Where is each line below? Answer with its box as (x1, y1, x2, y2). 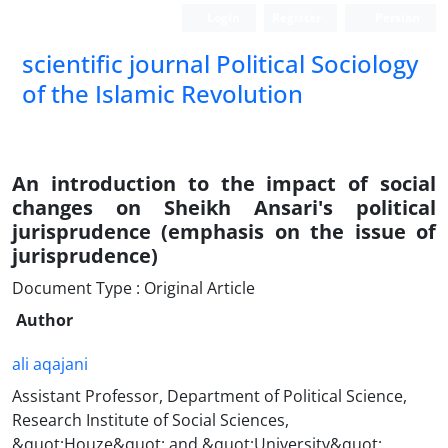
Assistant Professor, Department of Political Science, (12, 385, 407, 407)
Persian (372, 9, 420, 26)
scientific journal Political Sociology (22, 47, 418, 80)
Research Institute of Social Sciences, (12, 409, 289, 431)
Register (272, 9, 322, 26)
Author (16, 309, 73, 331)
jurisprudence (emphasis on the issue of (12, 218, 436, 245)
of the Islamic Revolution (22, 77, 303, 110)
